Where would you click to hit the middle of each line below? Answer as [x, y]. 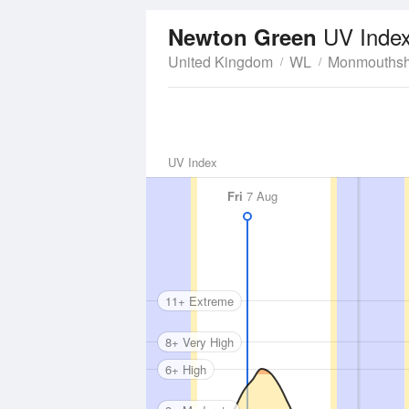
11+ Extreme [199, 300]
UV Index [193, 162]
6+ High [186, 369]
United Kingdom [220, 62]
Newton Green [246, 37]
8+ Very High [199, 341]
